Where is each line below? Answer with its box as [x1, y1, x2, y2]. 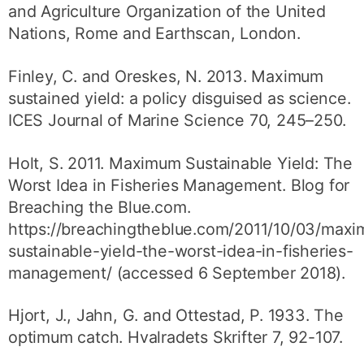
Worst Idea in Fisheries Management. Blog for [8, 175, 350, 195]
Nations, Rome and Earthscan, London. [8, 24, 301, 44]
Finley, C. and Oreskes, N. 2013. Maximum [8, 67, 324, 87]
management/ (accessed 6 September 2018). [8, 262, 346, 283]
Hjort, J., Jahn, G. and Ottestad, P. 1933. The [8, 305, 344, 326]
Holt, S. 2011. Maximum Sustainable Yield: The [8, 153, 353, 173]
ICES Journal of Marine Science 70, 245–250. [8, 110, 346, 131]
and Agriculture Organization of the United [8, 2, 326, 22]
